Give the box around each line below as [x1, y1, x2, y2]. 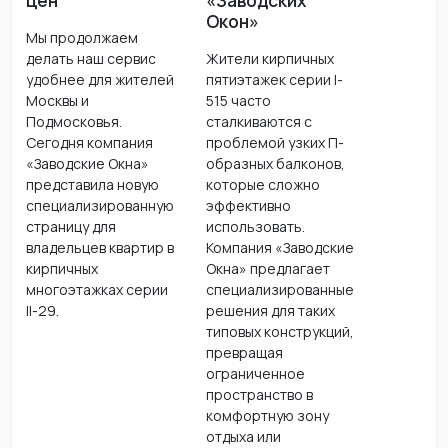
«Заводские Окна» [25, 153, 149, 173]
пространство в [205, 384, 313, 404]
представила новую [25, 174, 159, 194]
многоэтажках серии [25, 279, 168, 299]
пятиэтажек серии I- [205, 69, 343, 89]
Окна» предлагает [205, 258, 330, 278]
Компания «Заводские [205, 237, 354, 257]
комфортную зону [205, 405, 329, 425]
